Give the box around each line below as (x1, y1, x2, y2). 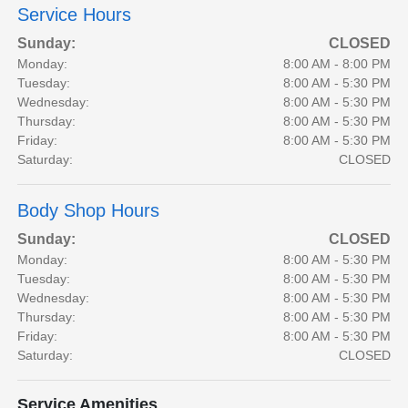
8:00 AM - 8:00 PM (282, 56, 391, 72)
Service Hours (17, 5, 132, 25)
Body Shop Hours (17, 200, 160, 221)
